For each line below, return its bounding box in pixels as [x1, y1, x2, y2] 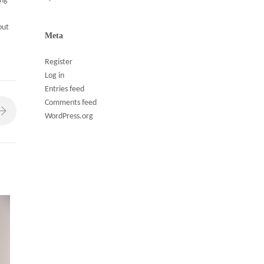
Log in [45, 71, 64, 80]
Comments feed [45, 98, 97, 107]
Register [45, 58, 72, 67]
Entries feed [45, 85, 84, 94]
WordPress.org [45, 112, 93, 121]
